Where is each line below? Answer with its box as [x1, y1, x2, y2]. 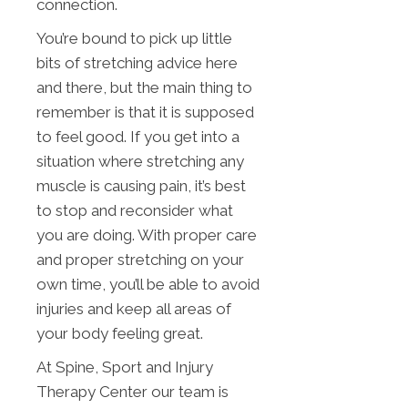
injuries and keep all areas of [36, 300, 231, 319]
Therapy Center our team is [36, 382, 229, 402]
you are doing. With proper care [36, 226, 257, 245]
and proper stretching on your [36, 250, 244, 270]
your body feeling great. [36, 324, 203, 343]
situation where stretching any [36, 152, 244, 171]
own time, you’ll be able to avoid [36, 275, 260, 294]
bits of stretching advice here [36, 54, 238, 73]
